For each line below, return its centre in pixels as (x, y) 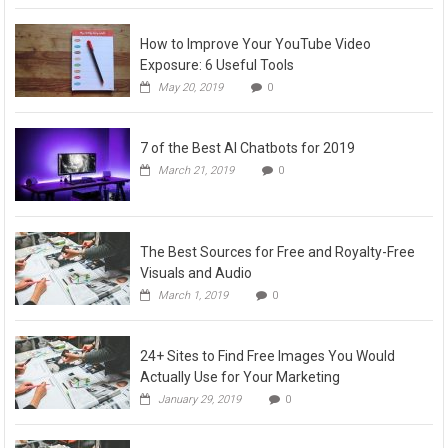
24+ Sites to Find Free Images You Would (268, 355)
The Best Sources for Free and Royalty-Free (278, 251)
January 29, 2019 (200, 399)
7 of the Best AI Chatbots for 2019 (248, 147)
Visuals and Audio (196, 272)
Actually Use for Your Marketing (240, 376)
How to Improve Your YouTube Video (256, 43)
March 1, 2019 (193, 295)
